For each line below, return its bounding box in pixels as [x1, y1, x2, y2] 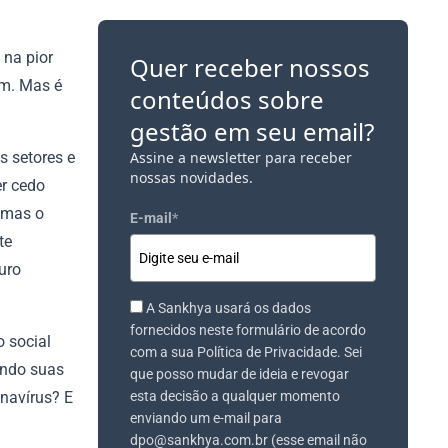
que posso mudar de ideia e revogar [130, 366, 349, 383]
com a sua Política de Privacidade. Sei [130, 344, 362, 361]
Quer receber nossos [130, 51, 370, 84]
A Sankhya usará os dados [146, 300, 311, 317]
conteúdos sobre [130, 83, 324, 116]
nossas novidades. [130, 168, 253, 187]
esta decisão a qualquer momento [130, 388, 340, 405]
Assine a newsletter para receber [130, 148, 352, 167]
